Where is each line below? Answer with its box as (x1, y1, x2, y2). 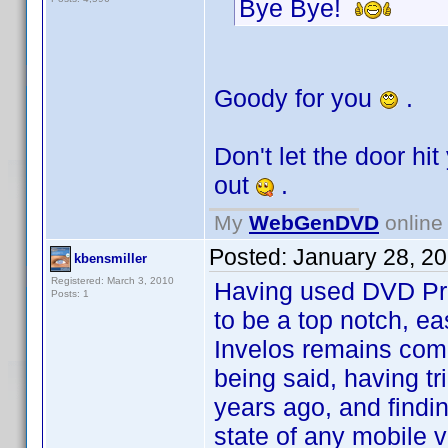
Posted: (209, 244, 293, 270)
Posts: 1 (51, 288, 89, 299)
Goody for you (214, 84, 379, 112)
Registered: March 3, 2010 (51, 275, 174, 286)
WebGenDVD (249, 211, 379, 234)
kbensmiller (74, 251, 147, 266)
